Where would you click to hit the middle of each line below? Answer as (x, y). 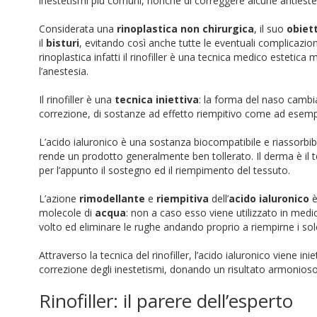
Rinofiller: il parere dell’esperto (166, 301)
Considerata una (78, 29)
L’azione (59, 198)
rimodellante (112, 198)
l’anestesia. (64, 71)
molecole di (67, 213)
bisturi (63, 43)
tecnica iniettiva (157, 99)
